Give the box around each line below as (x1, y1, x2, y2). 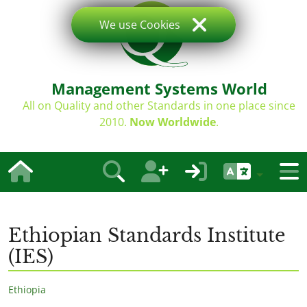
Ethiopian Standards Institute (8, 224, 285, 247)
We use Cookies (99, 17, 180, 32)
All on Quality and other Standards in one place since (23, 98, 295, 113)
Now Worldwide (130, 114, 216, 130)
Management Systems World (51, 78, 267, 99)
